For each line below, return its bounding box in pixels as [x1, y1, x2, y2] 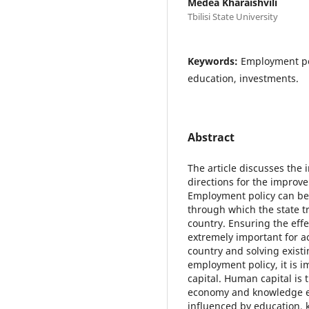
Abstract [188, 129, 235, 145]
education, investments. [188, 71, 299, 85]
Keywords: [188, 54, 241, 68]
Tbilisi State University [188, 10, 278, 23]
